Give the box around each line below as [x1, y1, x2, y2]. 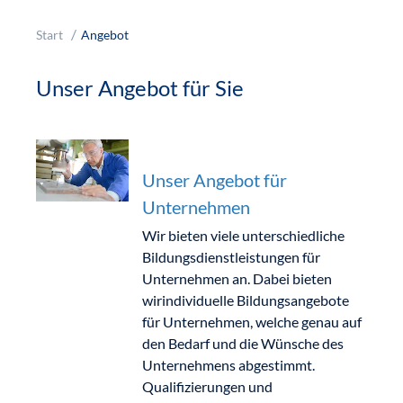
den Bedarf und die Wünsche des [141, 335, 344, 352]
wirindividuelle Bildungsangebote [141, 291, 349, 309]
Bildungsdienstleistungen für [141, 248, 320, 265]
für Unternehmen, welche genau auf [141, 313, 362, 330]
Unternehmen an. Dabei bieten [141, 270, 332, 287]
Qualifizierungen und [141, 378, 273, 395]
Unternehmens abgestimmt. [141, 356, 315, 373]
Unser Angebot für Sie [36, 75, 244, 101]
